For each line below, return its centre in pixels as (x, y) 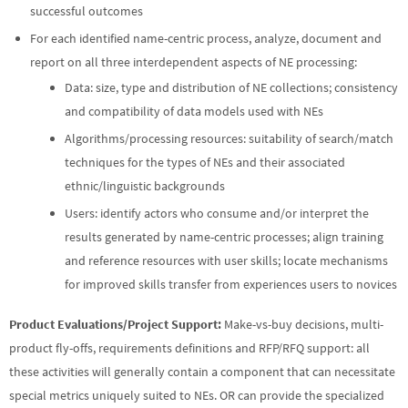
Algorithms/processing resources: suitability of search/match (229, 138)
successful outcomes (87, 10)
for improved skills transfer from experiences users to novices (230, 284)
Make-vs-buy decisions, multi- (304, 325)
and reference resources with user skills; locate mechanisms (226, 260)
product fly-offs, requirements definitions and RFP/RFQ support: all (189, 348)
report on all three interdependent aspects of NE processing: (194, 61)
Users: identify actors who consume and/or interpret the (216, 213)
